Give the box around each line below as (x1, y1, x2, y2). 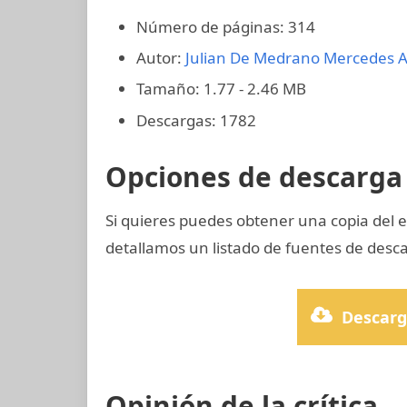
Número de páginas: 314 (136, 15, 315, 37)
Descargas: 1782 (136, 109, 256, 131)
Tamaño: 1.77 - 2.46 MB (136, 78, 306, 100)
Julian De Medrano (185, 47, 320, 69)
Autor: (136, 47, 185, 69)
